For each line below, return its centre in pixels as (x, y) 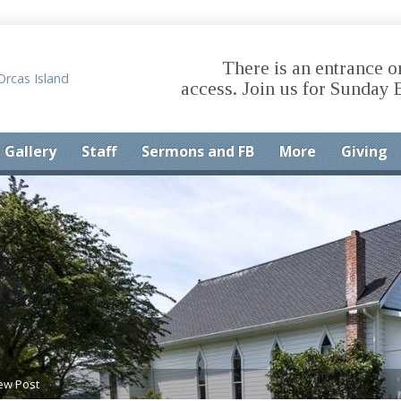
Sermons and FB (198, 151)
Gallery (30, 151)
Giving (364, 151)
